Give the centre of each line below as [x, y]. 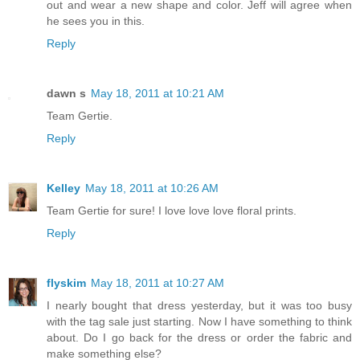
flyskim [66, 282]
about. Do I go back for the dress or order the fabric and [199, 337]
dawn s [66, 93]
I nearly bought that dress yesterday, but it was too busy [199, 305]
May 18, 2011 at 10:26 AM [152, 188]
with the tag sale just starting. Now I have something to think [199, 321]
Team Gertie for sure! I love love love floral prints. [172, 210]
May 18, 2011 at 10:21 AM [157, 93]
